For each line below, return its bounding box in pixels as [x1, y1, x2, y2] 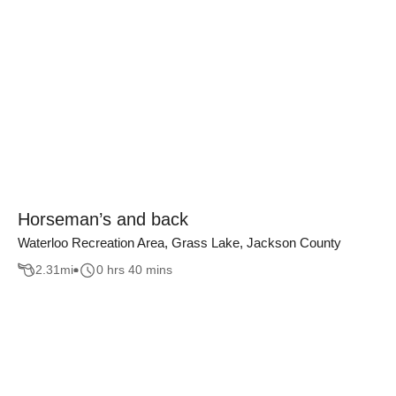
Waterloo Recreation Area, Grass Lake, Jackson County [18, 235, 341, 250]
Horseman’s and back [18, 209, 188, 229]
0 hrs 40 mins [96, 263, 172, 278]
